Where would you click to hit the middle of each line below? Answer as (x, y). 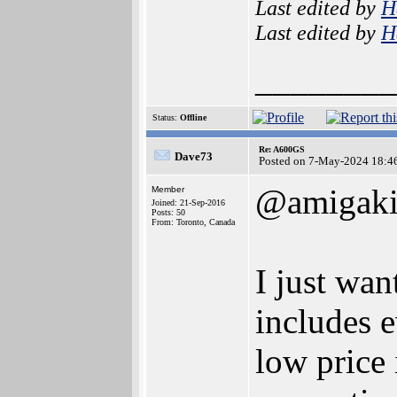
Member (168, 189)
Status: (165, 117)
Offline (193, 117)
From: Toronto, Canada (193, 222)
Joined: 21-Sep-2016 (188, 202)
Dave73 (194, 156)
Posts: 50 (168, 212)
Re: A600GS (282, 149)
